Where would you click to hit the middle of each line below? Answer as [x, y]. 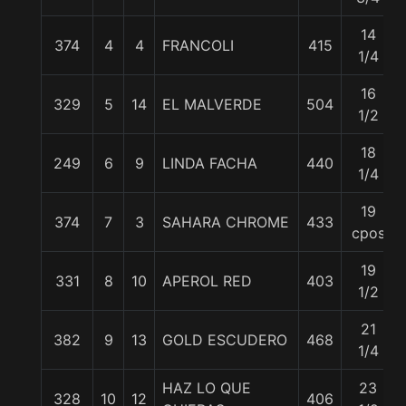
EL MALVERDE [212, 104]
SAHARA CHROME [226, 222]
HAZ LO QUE [207, 388]
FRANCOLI [198, 45]
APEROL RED [207, 281]
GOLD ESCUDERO [225, 340]
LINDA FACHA [210, 163]
